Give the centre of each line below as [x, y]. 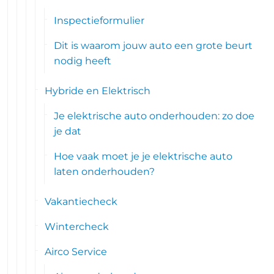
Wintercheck [77, 227]
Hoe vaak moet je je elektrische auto [143, 156]
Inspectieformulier [99, 20]
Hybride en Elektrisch [98, 91]
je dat [68, 131]
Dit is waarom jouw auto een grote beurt [154, 46]
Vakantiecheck [81, 202]
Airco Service [76, 252]
